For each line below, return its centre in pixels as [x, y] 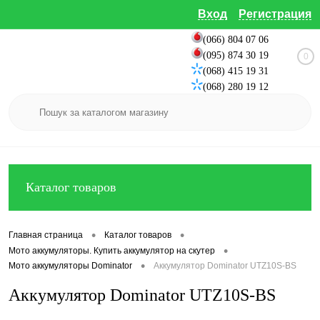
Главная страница [46, 235]
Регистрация [275, 14]
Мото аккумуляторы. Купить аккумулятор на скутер [112, 250]
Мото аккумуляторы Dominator [70, 266]
